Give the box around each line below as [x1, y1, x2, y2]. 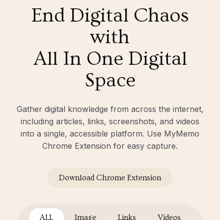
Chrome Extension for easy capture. [42, 141, 178, 151]
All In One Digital [33, 48, 187, 70]
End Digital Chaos [31, 4, 189, 27]
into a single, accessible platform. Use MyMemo [21, 129, 199, 138]
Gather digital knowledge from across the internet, [16, 104, 204, 114]
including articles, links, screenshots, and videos [21, 116, 199, 126]
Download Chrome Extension [59, 173, 161, 182]
